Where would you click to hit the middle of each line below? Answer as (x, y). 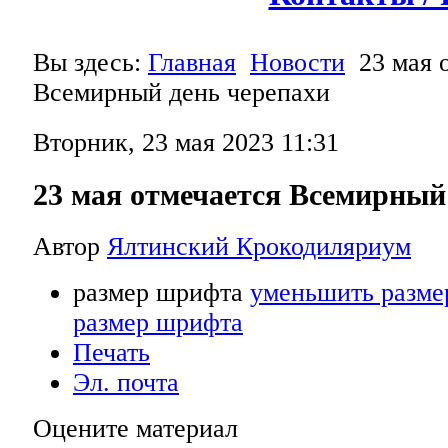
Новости (297, 62)
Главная (192, 62)
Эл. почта (126, 382)
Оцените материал (135, 428)
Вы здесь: (90, 62)
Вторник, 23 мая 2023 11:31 (186, 142)
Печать (111, 352)
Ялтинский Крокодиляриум (259, 246)
